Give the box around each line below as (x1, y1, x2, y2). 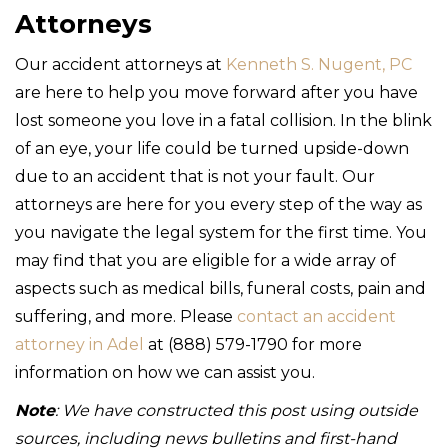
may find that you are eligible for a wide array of (15, 250, 396, 270)
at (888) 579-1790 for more (144, 334, 362, 354)
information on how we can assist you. (15, 362, 315, 382)
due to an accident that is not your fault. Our (15, 166, 375, 186)
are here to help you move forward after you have (15, 82, 418, 102)
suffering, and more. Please (15, 306, 237, 326)
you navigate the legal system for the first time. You (15, 222, 427, 242)
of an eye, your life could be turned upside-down (15, 138, 409, 158)
